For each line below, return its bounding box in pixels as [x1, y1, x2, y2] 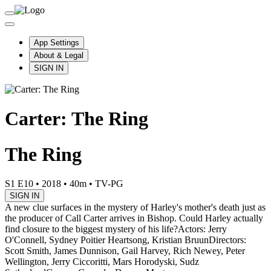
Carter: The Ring [5, 108, 148, 130]
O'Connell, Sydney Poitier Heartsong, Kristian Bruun [5, 235, 209, 246]
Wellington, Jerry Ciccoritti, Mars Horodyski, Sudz [5, 256, 199, 267]
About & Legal [34, 51, 83, 60]
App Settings [34, 38, 79, 47]
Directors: [209, 235, 246, 246]
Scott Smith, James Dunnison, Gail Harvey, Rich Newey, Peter [5, 246, 245, 256]
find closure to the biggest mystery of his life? [5, 224, 178, 235]
